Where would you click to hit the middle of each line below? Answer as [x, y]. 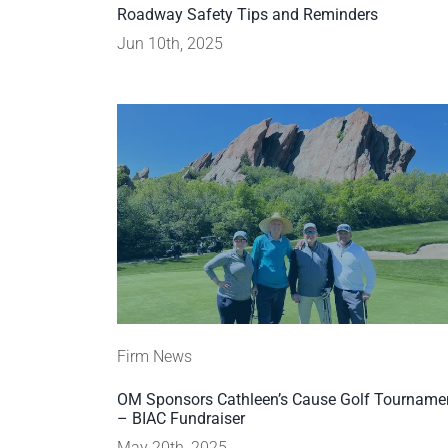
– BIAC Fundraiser [181, 418]
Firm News [154, 356]
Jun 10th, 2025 [170, 43]
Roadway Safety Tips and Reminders [247, 14]
